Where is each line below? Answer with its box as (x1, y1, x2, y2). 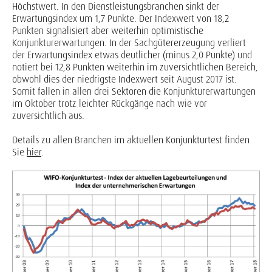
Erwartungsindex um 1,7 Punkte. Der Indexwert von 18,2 (12, 12, 229, 25)
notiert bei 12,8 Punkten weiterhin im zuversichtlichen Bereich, (12, 61, 258, 74)
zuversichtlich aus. (12, 109, 84, 123)
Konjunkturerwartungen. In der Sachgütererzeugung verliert (12, 36, 246, 50)
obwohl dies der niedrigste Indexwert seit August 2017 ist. (12, 73, 237, 86)
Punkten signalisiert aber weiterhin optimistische (12, 24, 203, 38)
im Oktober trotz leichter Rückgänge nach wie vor (12, 97, 207, 110)
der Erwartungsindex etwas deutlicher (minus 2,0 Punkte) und (12, 49, 252, 62)
